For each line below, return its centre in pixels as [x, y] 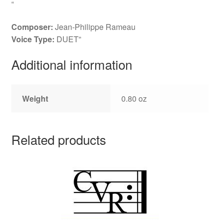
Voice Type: [34, 39]
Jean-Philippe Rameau [95, 27]
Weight [35, 98]
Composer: [33, 27]
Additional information [71, 64]
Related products [58, 139]
